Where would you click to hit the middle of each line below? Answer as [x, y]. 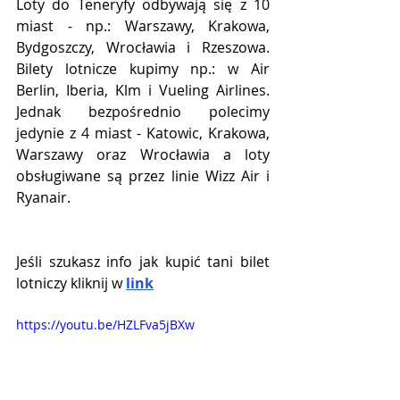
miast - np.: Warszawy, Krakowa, [143, 26]
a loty [239, 155]
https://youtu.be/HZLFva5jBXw [105, 325]
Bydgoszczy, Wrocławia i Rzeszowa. [143, 48]
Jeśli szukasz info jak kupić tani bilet [143, 262]
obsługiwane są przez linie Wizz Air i [143, 176]
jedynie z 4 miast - [82, 133]
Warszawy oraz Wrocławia [113, 155]
